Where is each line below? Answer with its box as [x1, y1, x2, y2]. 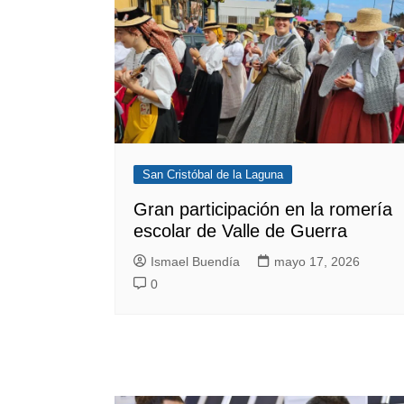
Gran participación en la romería [133, 198, 392, 219]
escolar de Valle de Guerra [133, 220, 347, 241]
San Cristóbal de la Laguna [142, 167, 283, 181]
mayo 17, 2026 [274, 253, 360, 269]
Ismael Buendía [151, 253, 240, 269]
